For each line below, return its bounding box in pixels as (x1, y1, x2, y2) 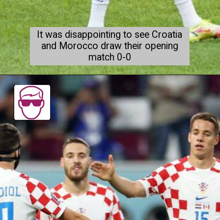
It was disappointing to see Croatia (37, 28, 183, 40)
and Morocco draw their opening (41, 40, 178, 52)
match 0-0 (88, 51, 131, 63)
